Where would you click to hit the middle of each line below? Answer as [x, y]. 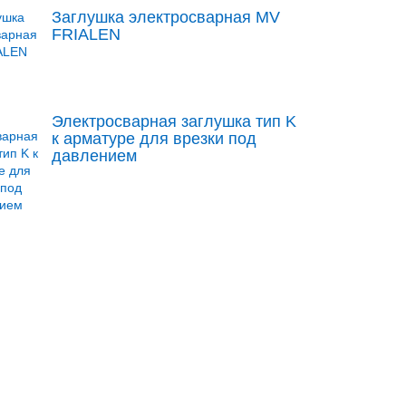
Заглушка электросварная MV [165, 17]
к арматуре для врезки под [154, 139]
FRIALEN [86, 34]
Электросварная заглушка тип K [174, 121]
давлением [94, 156]
